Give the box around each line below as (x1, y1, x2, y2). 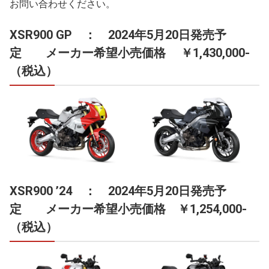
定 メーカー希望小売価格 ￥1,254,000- (10, 202, 247, 217)
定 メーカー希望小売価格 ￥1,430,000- (10, 45, 250, 60)
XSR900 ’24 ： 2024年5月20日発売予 (10, 184, 226, 199)
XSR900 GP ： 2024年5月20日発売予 (10, 27, 226, 42)
